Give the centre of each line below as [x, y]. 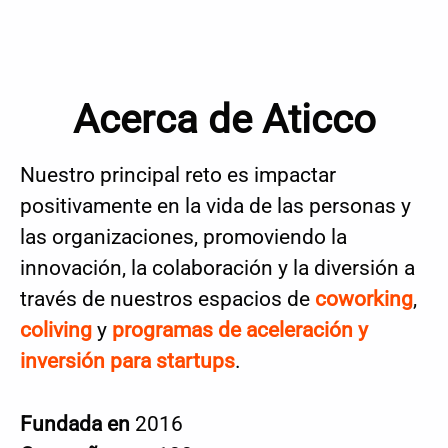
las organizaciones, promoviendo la [183, 237]
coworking [364, 299]
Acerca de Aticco [224, 119]
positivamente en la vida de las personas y [215, 206]
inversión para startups [127, 361]
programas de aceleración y [240, 330]
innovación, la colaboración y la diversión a [217, 268]
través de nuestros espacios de [167, 299]
